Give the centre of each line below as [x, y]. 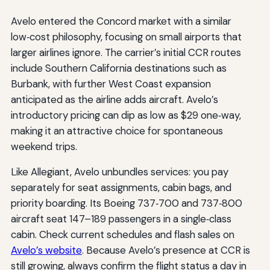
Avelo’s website [46, 250]
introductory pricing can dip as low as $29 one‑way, [126, 115]
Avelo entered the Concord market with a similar [121, 21]
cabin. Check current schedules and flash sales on [122, 234]
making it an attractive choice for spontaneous [117, 130]
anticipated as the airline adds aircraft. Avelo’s [114, 99]
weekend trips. [44, 146]
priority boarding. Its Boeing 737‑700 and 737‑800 [126, 203]
